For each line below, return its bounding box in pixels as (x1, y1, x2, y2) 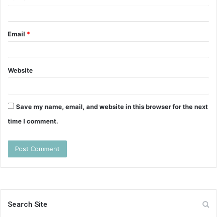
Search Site (8, 200, 47, 209)
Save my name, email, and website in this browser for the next (16, 102, 208, 110)
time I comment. (8, 117, 58, 125)
